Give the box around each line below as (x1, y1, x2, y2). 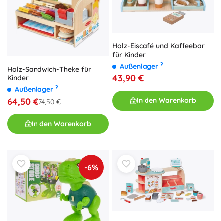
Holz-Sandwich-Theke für (7, 65, 91, 74)
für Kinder (112, 50, 146, 59)
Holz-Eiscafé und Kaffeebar (112, 41, 205, 50)
